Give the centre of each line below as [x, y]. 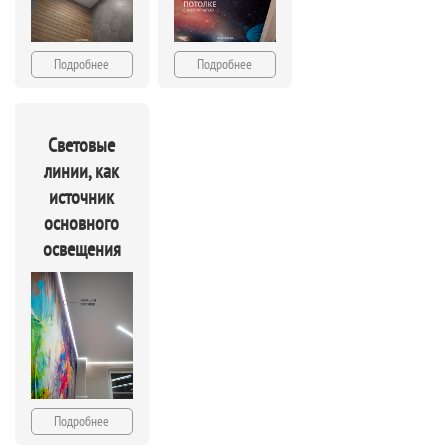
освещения [81, 248]
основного [82, 222]
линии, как [82, 170]
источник [82, 196]
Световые [82, 144]
